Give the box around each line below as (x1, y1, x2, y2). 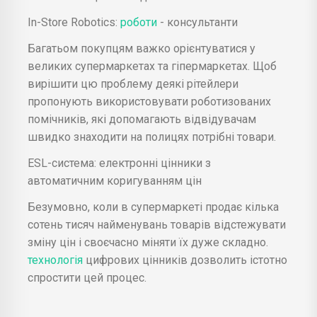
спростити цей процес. (28, 270, 146, 284)
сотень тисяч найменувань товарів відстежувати (28, 217, 286, 231)
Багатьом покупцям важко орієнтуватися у (28, 41, 255, 55)
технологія (28, 253, 86, 267)
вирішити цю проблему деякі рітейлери (28, 76, 238, 91)
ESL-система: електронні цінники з (28, 156, 211, 170)
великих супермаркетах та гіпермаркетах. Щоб (28, 59, 277, 73)
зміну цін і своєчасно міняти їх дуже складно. (28, 235, 268, 249)
